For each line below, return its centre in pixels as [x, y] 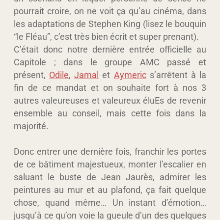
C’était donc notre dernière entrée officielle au [110, 49]
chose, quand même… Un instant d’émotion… [110, 202]
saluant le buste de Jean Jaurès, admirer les [110, 177]
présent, [32, 75]
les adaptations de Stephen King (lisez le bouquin [110, 24]
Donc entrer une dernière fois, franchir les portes [110, 151]
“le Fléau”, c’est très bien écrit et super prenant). [106, 36]
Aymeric [130, 75]
